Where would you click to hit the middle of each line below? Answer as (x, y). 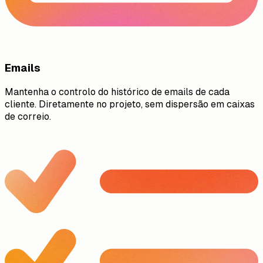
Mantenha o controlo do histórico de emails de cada (117, 92)
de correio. (28, 117)
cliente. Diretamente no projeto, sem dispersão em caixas (130, 104)
